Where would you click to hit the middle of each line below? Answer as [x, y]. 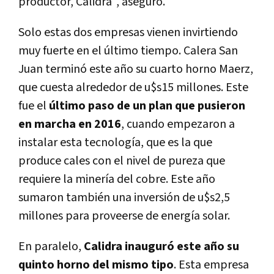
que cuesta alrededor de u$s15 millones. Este [133, 88]
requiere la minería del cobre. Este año [117, 180]
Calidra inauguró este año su [161, 247]
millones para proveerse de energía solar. [124, 216]
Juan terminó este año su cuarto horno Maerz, [136, 69]
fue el [34, 106]
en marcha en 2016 [70, 124]
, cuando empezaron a [178, 124]
